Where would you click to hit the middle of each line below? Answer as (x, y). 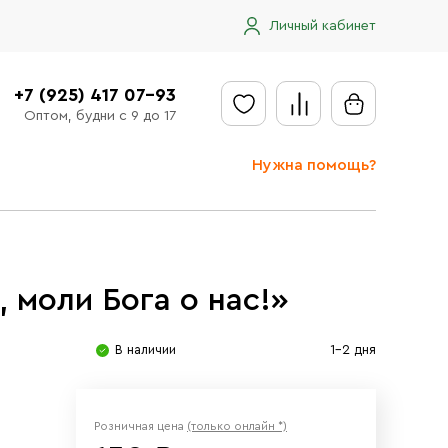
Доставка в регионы (319, 293)
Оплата (268, 323)
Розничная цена (140, 426)
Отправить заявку (311, 207)
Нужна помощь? (314, 165)
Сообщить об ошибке (315, 378)
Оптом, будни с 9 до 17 (99, 115)
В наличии (145, 349)
